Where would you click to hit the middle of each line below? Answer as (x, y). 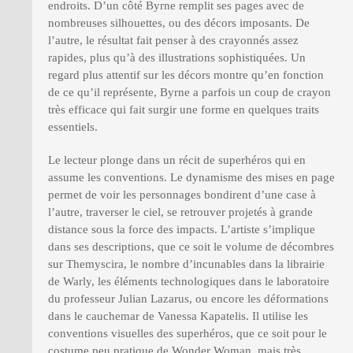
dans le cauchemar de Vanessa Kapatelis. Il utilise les (178, 316)
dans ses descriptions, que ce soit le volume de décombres (191, 247)
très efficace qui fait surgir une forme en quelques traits (184, 110)
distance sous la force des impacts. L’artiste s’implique (182, 230)
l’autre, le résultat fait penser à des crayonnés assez (173, 41)
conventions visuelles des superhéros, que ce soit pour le (188, 334)
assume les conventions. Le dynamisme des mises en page (191, 178)
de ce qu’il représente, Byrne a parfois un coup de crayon (190, 93)
